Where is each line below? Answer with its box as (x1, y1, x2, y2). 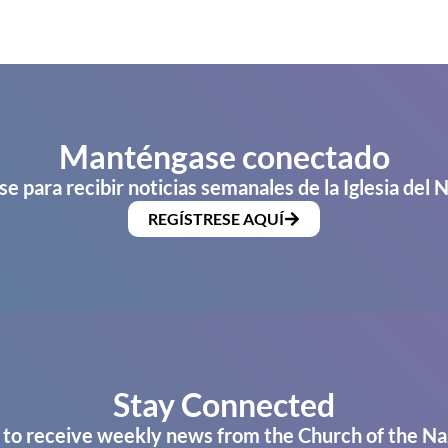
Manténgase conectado (58, 137, 390, 177)
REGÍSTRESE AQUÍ (148, 209, 284, 229)
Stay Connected (113, 385, 335, 425)
